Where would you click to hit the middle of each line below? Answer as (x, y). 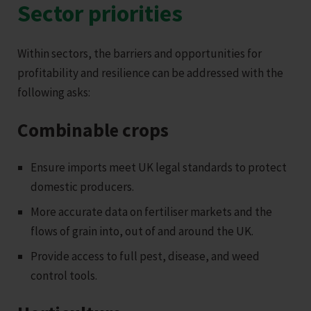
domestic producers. (83, 186)
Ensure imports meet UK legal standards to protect (159, 167)
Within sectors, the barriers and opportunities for (140, 53)
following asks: (54, 92)
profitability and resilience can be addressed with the (150, 73)
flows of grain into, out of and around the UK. (142, 231)
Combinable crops (93, 129)
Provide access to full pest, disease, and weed (145, 256)
